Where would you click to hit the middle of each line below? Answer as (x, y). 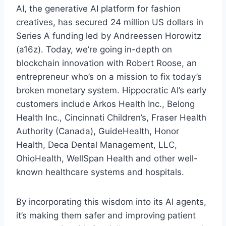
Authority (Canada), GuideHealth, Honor (98, 131)
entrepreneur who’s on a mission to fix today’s (109, 76)
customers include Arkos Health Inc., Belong (105, 104)
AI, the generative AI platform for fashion (98, 8)
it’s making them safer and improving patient (106, 215)
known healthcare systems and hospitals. (100, 172)
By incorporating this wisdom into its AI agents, (111, 202)
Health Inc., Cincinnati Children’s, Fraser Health (111, 117)
